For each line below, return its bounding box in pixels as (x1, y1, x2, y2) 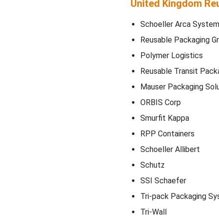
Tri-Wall (140, 207, 167, 217)
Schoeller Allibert (140, 144, 200, 154)
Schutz (140, 160, 165, 170)
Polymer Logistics (140, 50, 203, 60)
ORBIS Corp (140, 97, 181, 107)
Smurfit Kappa (140, 113, 189, 123)
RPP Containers (140, 129, 195, 138)
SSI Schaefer (140, 175, 186, 185)
